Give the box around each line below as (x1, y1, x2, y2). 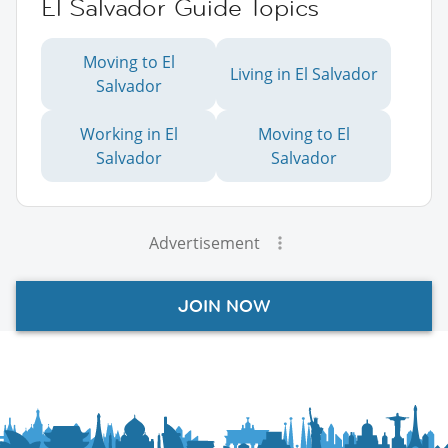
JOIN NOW (177, 295, 271, 318)
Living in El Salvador (229, 63, 378, 86)
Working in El (79, 123, 178, 146)
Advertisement (148, 232, 260, 255)
